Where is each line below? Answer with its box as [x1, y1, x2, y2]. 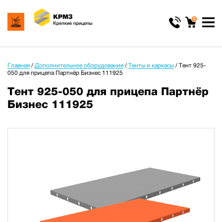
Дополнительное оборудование [35, 62, 123, 69]
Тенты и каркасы [128, 62, 174, 69]
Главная [7, 62, 30, 69]
